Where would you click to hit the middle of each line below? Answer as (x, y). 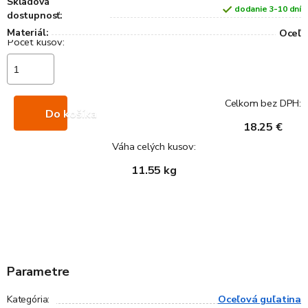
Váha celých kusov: (154, 147)
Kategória (27, 300)
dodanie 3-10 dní (267, 9)
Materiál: (28, 33)
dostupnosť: (35, 16)
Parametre (38, 272)
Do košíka (71, 114)
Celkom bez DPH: (263, 103)
